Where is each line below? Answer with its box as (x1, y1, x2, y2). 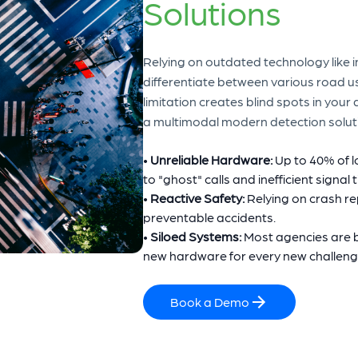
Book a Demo (170, 293, 249, 309)
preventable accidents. (143, 209, 276, 225)
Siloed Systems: (150, 228, 241, 244)
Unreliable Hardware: (150, 151, 275, 167)
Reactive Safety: (150, 189, 245, 205)
